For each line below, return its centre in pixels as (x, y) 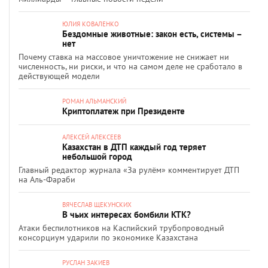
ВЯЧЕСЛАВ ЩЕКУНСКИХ (97, 205)
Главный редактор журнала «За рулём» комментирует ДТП (129, 170)
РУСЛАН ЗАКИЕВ (86, 263)
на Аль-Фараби (47, 179)
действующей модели (59, 76)
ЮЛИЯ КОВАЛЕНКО (91, 24)
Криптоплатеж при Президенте (124, 111)
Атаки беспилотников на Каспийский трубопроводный (121, 228)
